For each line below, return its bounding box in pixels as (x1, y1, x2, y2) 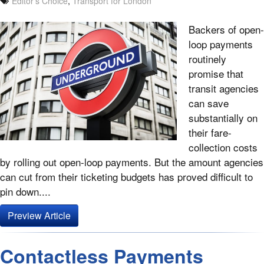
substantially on (189, 110, 258, 126)
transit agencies (189, 81, 259, 96)
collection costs (189, 140, 258, 155)
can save (189, 95, 229, 111)
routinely (189, 51, 226, 67)
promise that (189, 66, 243, 81)
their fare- (189, 125, 232, 140)
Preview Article (8, 209, 71, 223)
